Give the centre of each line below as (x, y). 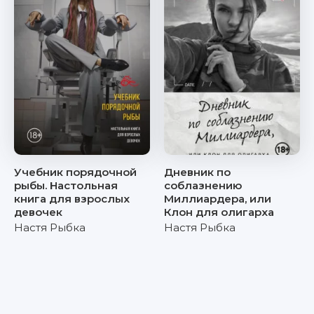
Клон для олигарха (219, 212)
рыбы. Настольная (66, 185)
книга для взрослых (72, 199)
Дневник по (197, 172)
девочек (38, 212)
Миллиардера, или (218, 199)
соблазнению (203, 185)
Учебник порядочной (75, 172)
